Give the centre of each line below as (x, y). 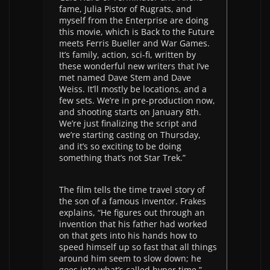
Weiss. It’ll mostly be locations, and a (133, 89)
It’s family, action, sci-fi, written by (127, 55)
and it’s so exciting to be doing (120, 146)
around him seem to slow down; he (130, 258)
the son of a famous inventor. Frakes (133, 201)
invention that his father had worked (133, 224)
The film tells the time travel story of (132, 190)
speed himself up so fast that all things (138, 247)
